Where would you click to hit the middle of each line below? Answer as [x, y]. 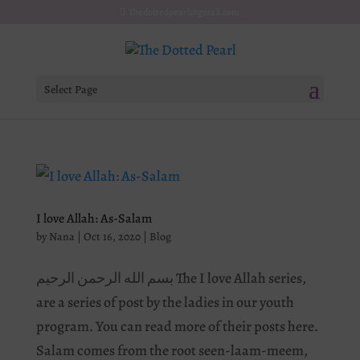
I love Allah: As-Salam [94, 219]
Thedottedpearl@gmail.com [184, 12]
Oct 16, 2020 [112, 237]
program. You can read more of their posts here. [177, 326]
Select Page [70, 90]
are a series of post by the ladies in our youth [165, 302]
